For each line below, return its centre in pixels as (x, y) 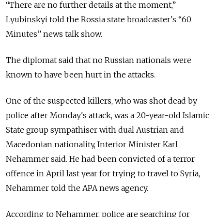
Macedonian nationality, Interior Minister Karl (92, 144)
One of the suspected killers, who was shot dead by (101, 101)
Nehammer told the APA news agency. (77, 188)
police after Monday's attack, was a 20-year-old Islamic (108, 115)
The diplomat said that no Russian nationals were (99, 60)
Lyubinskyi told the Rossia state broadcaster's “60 (99, 19)
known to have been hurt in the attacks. (81, 74)
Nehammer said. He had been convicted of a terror (100, 159)
